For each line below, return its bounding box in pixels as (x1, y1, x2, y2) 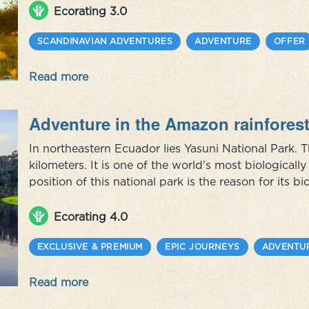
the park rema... (28, 208, 112, 221)
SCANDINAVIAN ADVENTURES (37, 37, 173, 46)
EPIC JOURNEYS (165, 242, 240, 251)
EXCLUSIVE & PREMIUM (37, 242, 143, 251)
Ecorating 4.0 (53, 210, 128, 223)
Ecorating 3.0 (53, 5, 127, 17)
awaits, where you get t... (28, 3, 163, 15)
